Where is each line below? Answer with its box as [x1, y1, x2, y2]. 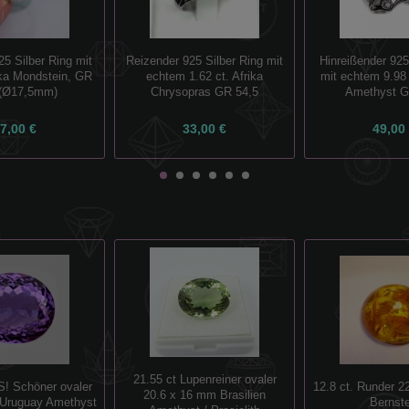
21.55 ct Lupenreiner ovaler [132, 372, 277, 386]
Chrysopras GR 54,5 [151, 85, 258, 99]
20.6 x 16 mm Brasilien [143, 388, 266, 402]
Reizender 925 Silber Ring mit [126, 54, 283, 68]
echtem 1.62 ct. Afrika [146, 69, 263, 83]
